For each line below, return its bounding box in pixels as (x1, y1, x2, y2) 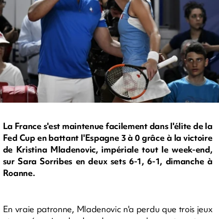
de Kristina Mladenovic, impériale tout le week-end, (2, 144, 213, 155)
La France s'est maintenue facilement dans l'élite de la (2, 120, 213, 132)
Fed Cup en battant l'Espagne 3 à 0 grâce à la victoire (2, 132, 213, 144)
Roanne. (2, 167, 35, 179)
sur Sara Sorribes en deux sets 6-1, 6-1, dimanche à (2, 155, 213, 167)
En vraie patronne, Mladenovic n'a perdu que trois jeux (2, 203, 213, 215)
